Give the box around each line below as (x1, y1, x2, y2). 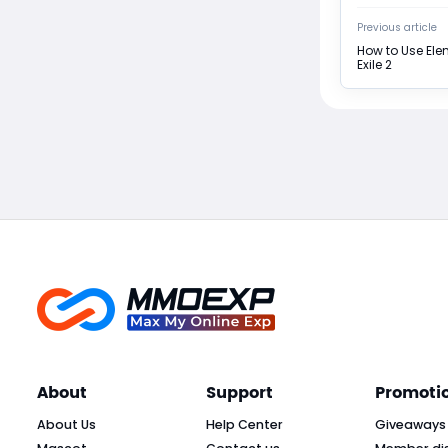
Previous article (357, 19, 437, 35)
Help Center (206, 415, 283, 433)
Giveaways (375, 415, 446, 433)
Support (206, 379, 273, 406)
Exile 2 (357, 55, 392, 73)
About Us (37, 415, 96, 433)
